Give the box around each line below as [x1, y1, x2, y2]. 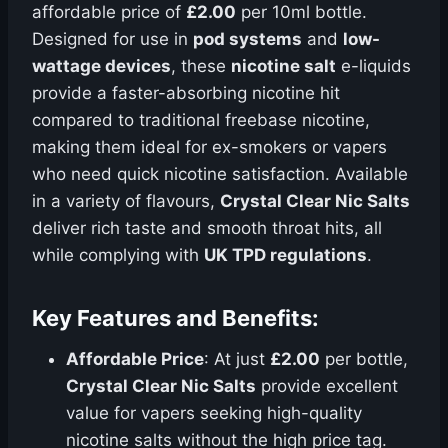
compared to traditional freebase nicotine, [32, 110, 370, 130]
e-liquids [336, 56, 411, 76]
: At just [204, 349, 270, 369]
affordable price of [32, 2, 186, 22]
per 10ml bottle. [236, 2, 367, 22]
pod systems [193, 29, 302, 49]
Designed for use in [32, 29, 193, 49]
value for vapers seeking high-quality [66, 403, 362, 423]
